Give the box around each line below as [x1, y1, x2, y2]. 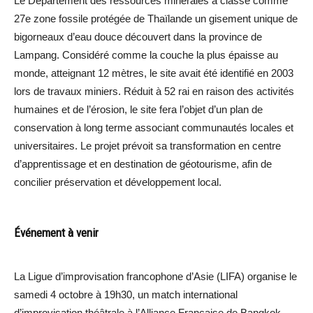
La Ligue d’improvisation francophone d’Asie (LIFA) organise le [14, 270, 297, 282]
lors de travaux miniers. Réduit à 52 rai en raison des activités [14, 85, 294, 97]
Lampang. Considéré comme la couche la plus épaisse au [14, 48, 278, 61]
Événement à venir [14, 225, 99, 240]
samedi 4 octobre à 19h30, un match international [14, 288, 238, 300]
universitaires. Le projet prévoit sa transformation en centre [14, 139, 281, 152]
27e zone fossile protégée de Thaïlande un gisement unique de [14, 12, 298, 24]
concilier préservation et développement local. [14, 175, 221, 188]
